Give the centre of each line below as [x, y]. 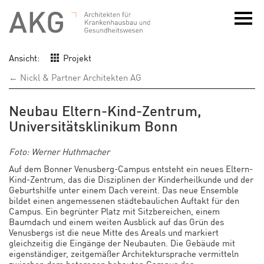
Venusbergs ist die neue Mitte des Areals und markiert [114, 232]
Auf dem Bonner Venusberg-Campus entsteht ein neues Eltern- [131, 168]
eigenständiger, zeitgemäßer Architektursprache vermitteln [124, 253]
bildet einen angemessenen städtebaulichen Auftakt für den [124, 200]
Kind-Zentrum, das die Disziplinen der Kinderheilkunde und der [131, 179]
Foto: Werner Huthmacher [59, 151]
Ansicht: [24, 57]
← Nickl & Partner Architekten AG [75, 77]
